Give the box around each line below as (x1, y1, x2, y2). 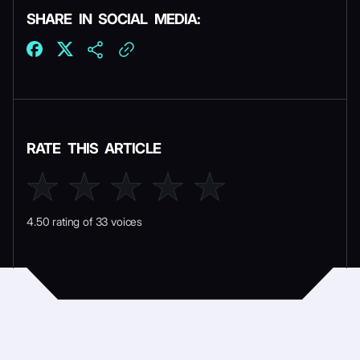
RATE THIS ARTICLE (27, 139, 161, 157)
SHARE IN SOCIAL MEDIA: (27, 10, 201, 27)
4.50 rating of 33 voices (27, 214, 143, 228)
